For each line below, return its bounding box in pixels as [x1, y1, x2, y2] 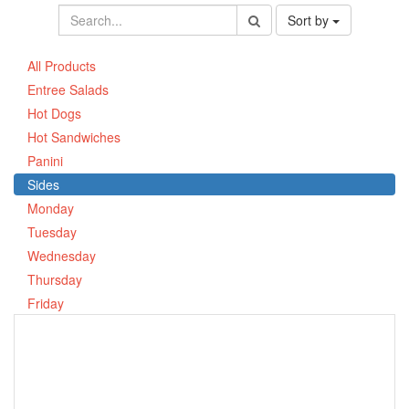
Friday [27, 294, 64, 312]
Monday [27, 199, 74, 217]
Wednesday [27, 246, 96, 265]
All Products [27, 57, 96, 75]
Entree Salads [27, 80, 109, 99]
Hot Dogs [27, 104, 81, 122]
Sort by [287, 11, 329, 29]
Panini [27, 152, 63, 170]
